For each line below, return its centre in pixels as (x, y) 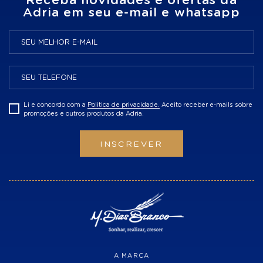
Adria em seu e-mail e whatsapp (131, 12)
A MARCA (131, 256)
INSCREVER (131, 144)
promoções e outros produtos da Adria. (84, 114)
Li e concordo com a (55, 105)
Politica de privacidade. (124, 105)
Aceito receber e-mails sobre (206, 105)
